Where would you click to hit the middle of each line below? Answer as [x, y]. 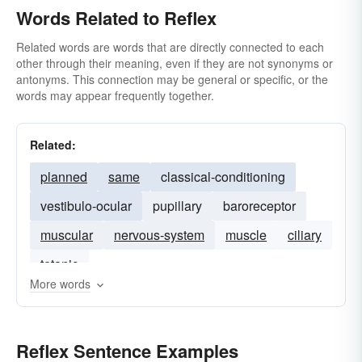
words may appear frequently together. [115, 95]
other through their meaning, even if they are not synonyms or [175, 63]
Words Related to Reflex [116, 18]
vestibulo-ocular [86, 206]
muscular [67, 235]
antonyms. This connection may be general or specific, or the [172, 79]
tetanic [59, 264]
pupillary [177, 206]
